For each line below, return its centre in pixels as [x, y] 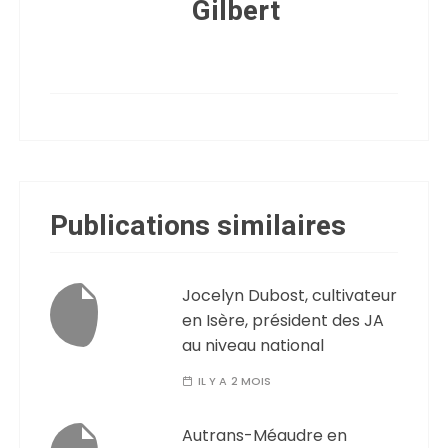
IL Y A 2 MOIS [234, 380]
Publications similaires [198, 226]
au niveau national [253, 345]
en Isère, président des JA [283, 320]
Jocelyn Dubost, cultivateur [290, 295]
